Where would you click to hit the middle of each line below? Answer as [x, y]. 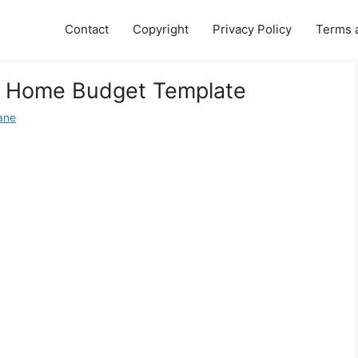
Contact [87, 29]
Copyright [161, 29]
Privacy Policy [252, 29]
